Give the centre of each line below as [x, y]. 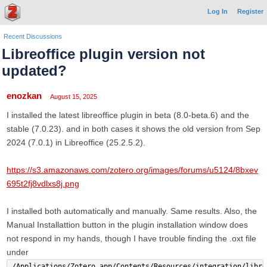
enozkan [24, 96]
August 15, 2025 [74, 97]
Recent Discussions [33, 36]
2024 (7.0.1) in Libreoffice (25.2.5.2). [76, 142]
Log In [218, 11]
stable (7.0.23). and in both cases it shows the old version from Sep [133, 129]
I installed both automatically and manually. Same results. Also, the [132, 211]
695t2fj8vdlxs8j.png [43, 184]
